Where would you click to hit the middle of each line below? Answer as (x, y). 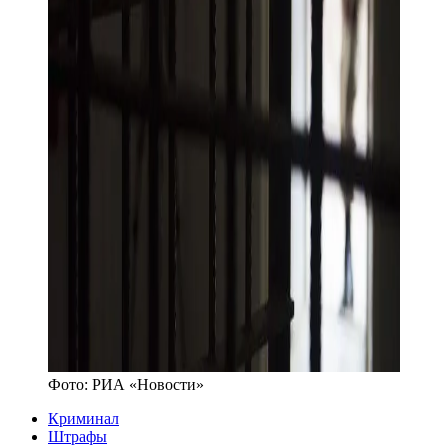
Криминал (83, 418)
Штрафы (77, 436)
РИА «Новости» (148, 384)
